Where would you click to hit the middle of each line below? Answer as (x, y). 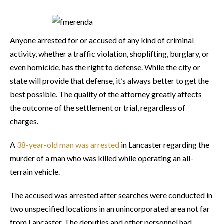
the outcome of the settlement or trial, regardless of (98, 108)
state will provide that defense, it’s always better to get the (109, 81)
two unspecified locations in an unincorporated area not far (110, 209)
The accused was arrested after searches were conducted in (111, 195)
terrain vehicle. (35, 172)
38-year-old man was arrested (69, 145)
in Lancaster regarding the (165, 145)
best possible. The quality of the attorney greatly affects (106, 94)
